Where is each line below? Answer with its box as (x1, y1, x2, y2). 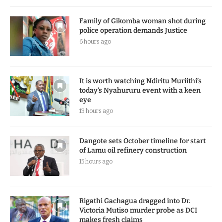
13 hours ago (79, 108, 113, 115)
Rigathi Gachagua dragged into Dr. (79, 197, 190, 206)
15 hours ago (79, 158, 112, 166)
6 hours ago (79, 38, 111, 46)
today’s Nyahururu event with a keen (79, 86, 201, 95)
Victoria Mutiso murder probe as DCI (79, 206, 197, 215)
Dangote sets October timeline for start (79, 137, 206, 146)
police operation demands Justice (79, 26, 187, 35)
